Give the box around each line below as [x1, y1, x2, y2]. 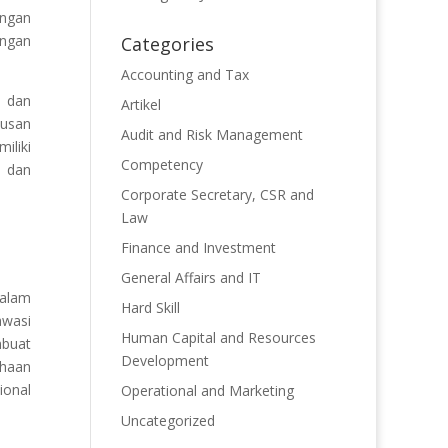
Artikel [120, 95, 161, 114]
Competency [120, 155, 203, 174]
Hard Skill [120, 298, 180, 317]
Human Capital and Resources [120, 328, 316, 347]
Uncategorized [120, 411, 215, 430]
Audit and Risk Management [120, 125, 303, 144]
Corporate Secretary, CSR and [120, 185, 314, 204]
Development [120, 351, 209, 370]
